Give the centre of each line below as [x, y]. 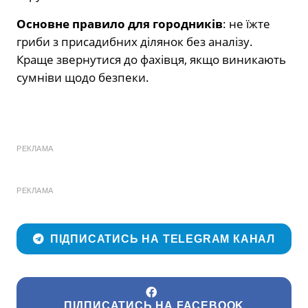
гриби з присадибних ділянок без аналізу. [135, 42]
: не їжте [246, 24]
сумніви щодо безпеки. [83, 78]
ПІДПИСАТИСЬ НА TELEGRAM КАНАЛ [163, 239]
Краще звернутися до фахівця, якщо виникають [151, 60]
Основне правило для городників [120, 24]
